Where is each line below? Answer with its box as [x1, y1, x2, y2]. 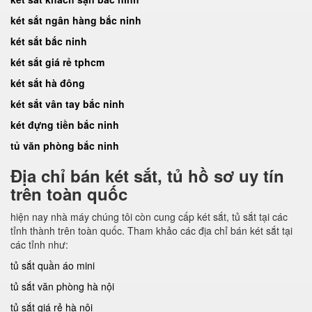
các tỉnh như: [10, 237, 68, 251]
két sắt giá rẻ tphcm [10, 55, 104, 69]
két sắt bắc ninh [10, 34, 87, 48]
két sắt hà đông [10, 76, 85, 90]
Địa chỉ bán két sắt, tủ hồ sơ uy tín [10, 164, 284, 187]
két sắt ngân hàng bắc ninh [10, 13, 141, 27]
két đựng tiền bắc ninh [10, 118, 119, 132]
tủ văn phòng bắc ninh [10, 139, 119, 153]
